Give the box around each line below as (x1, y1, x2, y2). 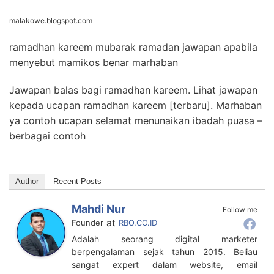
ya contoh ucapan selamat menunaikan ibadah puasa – (9, 114, 262, 127)
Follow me (223, 205, 257, 215)
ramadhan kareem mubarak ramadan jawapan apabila (9, 41, 257, 54)
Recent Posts (53, 177, 102, 187)
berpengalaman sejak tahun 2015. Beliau (72, 246, 257, 257)
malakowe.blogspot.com (9, 16, 92, 26)
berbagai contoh (9, 130, 86, 143)
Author (15, 177, 39, 187)
